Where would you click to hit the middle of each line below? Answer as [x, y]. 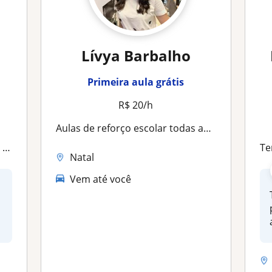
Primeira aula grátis [136, 82]
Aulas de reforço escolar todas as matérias [133, 128]
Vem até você [101, 179]
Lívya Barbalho [136, 56]
